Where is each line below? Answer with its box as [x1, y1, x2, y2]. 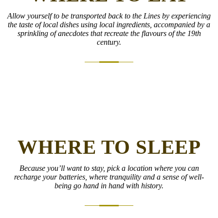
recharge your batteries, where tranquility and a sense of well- [14, 172, 204, 181]
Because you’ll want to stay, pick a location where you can [19, 163, 199, 172]
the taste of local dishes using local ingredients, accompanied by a [8, 20, 210, 29]
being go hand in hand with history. [54, 181, 163, 190]
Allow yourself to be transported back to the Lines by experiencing [7, 11, 211, 20]
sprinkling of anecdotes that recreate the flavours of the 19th [17, 29, 201, 37]
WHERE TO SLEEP [17, 135, 201, 158]
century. [97, 37, 121, 46]
